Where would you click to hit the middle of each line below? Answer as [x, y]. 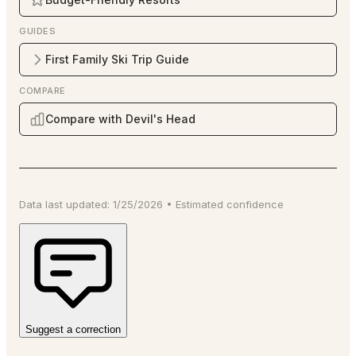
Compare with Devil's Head [120, 119]
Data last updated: [66, 204]
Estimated [199, 204]
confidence [253, 204]
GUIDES [38, 31]
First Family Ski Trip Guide [117, 60]
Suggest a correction [73, 329]
